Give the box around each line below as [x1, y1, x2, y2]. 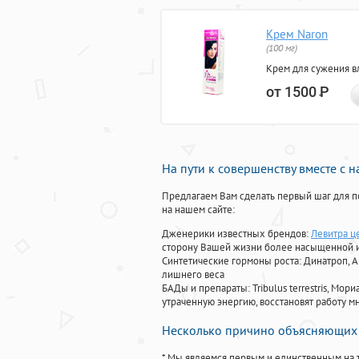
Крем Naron [266, 26, 328, 42]
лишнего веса [162, 268, 224, 282]
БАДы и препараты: [162, 281, 252, 296]
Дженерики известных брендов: [162, 227, 311, 241]
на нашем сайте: [162, 203, 235, 217]
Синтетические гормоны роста [162, 254, 299, 268]
